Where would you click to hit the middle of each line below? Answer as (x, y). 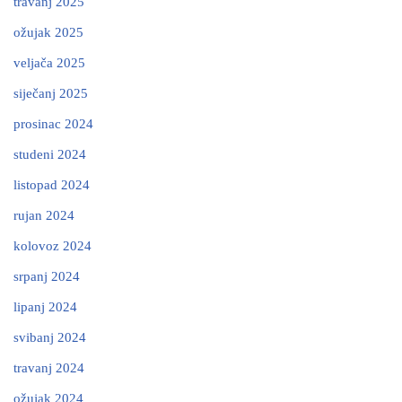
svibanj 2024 (50, 338)
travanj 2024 (49, 368)
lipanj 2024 (45, 307)
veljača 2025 (49, 63)
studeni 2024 (50, 155)
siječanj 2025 (51, 94)
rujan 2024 (44, 216)
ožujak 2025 (48, 33)
